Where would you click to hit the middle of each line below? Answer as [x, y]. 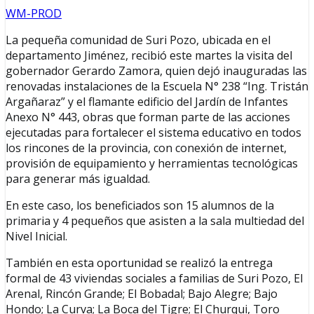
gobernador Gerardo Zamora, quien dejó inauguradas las [156, 71]
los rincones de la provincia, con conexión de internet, [146, 148]
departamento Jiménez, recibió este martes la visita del [149, 56]
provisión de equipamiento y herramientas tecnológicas [152, 164]
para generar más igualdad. [78, 179]
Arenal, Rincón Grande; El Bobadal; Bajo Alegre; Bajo [142, 294]
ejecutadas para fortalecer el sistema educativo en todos [153, 133]
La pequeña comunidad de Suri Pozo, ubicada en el [138, 40]
